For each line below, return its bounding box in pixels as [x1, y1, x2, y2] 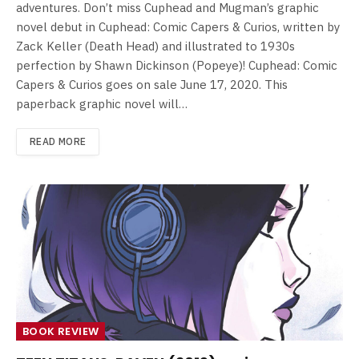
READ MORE [30, 135, 87, 147]
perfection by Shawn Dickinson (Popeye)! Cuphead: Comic [16, 57, 337, 73]
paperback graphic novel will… [16, 95, 188, 111]
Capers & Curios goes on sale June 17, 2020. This [16, 76, 288, 92]
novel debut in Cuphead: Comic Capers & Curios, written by [16, 18, 340, 34]
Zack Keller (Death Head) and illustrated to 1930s [16, 38, 295, 54]
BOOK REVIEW [22, 324, 99, 340]
